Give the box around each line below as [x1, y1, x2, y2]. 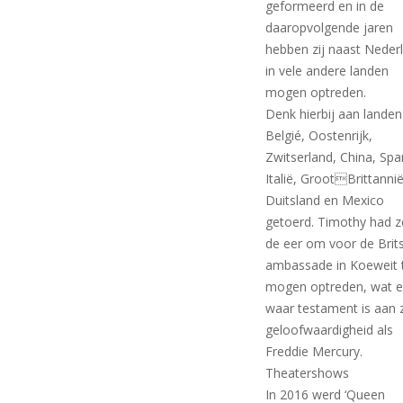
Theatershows [265, 363, 350, 381]
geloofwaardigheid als [265, 320, 394, 338]
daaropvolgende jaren [265, 18, 394, 36]
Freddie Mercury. [265, 342, 363, 360]
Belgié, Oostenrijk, [265, 126, 373, 144]
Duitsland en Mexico [265, 191, 385, 209]
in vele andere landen [265, 61, 390, 79]
